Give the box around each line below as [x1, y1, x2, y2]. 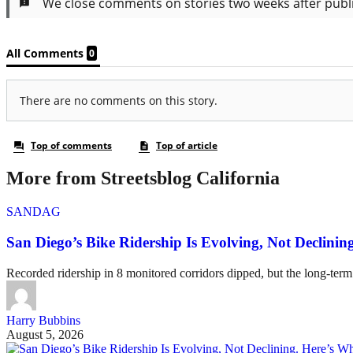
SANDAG [6, 205, 61, 219]
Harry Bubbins [6, 313, 80, 327]
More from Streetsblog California [6, 168, 280, 189]
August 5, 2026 [6, 327, 84, 341]
